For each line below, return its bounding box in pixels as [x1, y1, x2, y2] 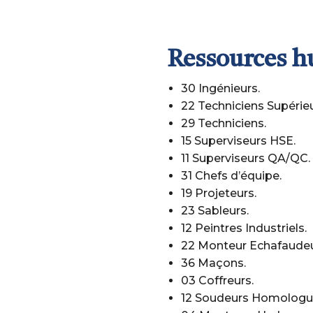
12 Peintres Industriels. [181, 221, 307, 235]
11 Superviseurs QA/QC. [181, 152, 310, 165]
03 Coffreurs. [181, 274, 254, 287]
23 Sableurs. [181, 204, 249, 217]
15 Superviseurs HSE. [181, 134, 296, 147]
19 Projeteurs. [181, 187, 256, 200]
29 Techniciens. [181, 117, 266, 130]
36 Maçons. [181, 256, 246, 270]
